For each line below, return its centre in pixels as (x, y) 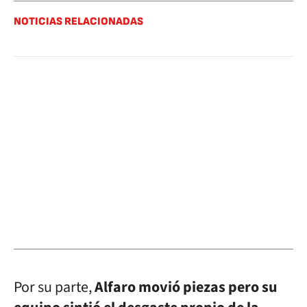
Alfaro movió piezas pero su (186, 287)
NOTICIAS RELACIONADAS (78, 22)
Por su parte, (54, 287)
